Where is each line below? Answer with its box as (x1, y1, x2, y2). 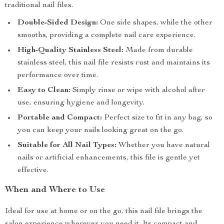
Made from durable (123, 46, 193, 54)
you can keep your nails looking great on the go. (17, 126, 183, 134)
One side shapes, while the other (98, 19, 212, 27)
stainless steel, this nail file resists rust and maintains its (17, 59, 210, 67)
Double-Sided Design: (17, 19, 98, 27)
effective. (17, 166, 48, 174)
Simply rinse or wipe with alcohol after (70, 86, 205, 94)
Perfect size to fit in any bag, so (102, 114, 212, 122)
